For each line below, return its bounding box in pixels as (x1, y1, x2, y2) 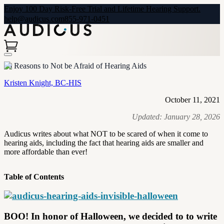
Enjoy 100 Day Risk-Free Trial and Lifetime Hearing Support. (4, 4, 200, 13)
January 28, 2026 (164, 112, 220, 121)
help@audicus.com (4, 14, 64, 23)
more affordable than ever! (4, 147, 87, 156)
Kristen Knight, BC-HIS (4, 78, 81, 87)
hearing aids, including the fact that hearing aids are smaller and (4, 138, 203, 147)
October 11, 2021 (165, 95, 220, 104)
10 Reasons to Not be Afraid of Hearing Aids (4, 61, 146, 70)
